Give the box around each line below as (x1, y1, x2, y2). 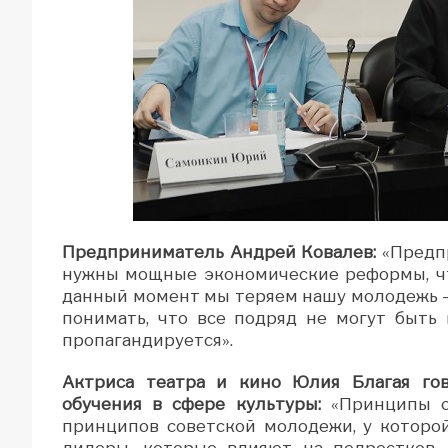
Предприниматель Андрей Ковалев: (62, 241, 377, 262)
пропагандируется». (62, 329, 233, 350)
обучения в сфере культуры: (62, 393, 321, 414)
